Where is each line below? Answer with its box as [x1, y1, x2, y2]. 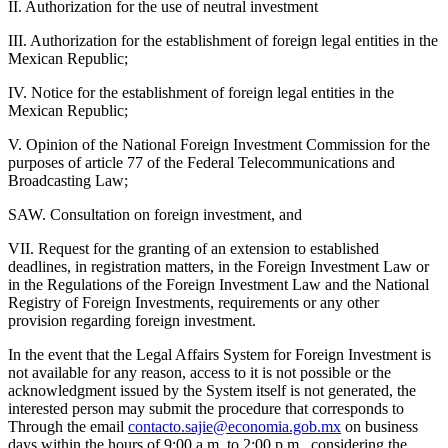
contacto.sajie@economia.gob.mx [128, 417, 341, 435]
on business [341, 417, 418, 435]
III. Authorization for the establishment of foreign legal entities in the [8, 31, 438, 49]
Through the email [8, 417, 128, 435]
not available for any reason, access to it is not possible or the [8, 363, 391, 381]
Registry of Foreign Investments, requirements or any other [8, 293, 379, 311]
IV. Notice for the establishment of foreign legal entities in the [8, 83, 394, 101]
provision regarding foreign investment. [8, 311, 256, 329]
